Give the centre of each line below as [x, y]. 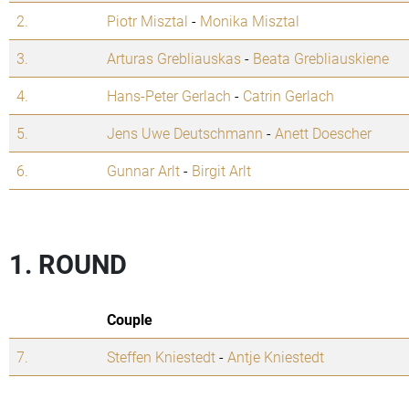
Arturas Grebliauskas [174, 58]
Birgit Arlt [221, 171]
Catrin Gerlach [288, 96]
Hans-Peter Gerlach [169, 96]
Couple [130, 320]
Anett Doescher [323, 133]
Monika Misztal [250, 21]
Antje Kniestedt [276, 357]
